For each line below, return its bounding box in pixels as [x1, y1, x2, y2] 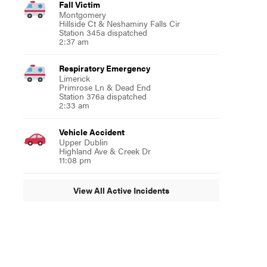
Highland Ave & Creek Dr [58, 144, 151, 157]
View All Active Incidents [73, 184, 169, 197]
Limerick [58, 72, 90, 84]
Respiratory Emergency [58, 61, 150, 74]
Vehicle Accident [58, 125, 125, 138]
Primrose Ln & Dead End [58, 80, 151, 93]
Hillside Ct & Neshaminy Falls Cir [58, 17, 180, 29]
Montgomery [58, 8, 106, 20]
